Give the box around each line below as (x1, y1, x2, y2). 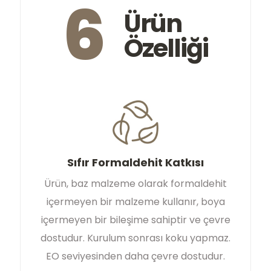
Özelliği (124, 31, 208, 66)
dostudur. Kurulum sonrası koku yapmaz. (41, 231, 230, 246)
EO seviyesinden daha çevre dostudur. (46, 249, 225, 264)
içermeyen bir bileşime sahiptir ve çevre (41, 213, 230, 227)
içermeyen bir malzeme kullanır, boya (46, 195, 225, 209)
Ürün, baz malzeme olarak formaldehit (44, 177, 227, 191)
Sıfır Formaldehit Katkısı (67, 155, 204, 171)
